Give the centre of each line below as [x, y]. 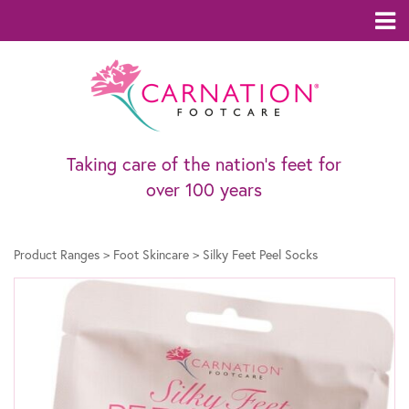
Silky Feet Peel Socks [260, 254]
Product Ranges [57, 254]
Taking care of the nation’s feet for [204, 164]
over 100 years [204, 189]
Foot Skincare [151, 254]
